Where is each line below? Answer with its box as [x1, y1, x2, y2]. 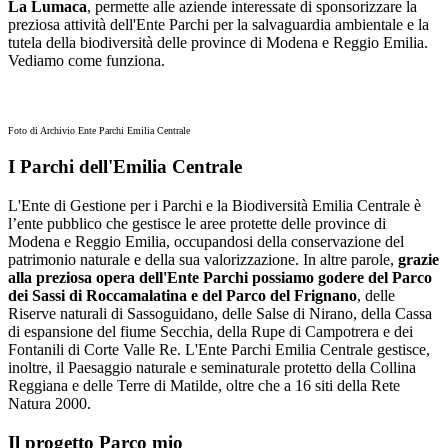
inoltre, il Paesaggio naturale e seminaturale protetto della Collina [8, 359, 416, 377]
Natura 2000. [8, 395, 91, 413]
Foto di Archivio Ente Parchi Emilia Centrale [8, 124, 190, 136]
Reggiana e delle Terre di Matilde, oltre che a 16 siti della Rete [8, 377, 400, 395]
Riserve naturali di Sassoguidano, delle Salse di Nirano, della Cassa [8, 305, 432, 323]
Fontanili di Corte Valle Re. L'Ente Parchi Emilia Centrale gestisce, [8, 341, 430, 359]
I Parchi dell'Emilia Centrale [8, 156, 242, 178]
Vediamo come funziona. [8, 51, 165, 69]
